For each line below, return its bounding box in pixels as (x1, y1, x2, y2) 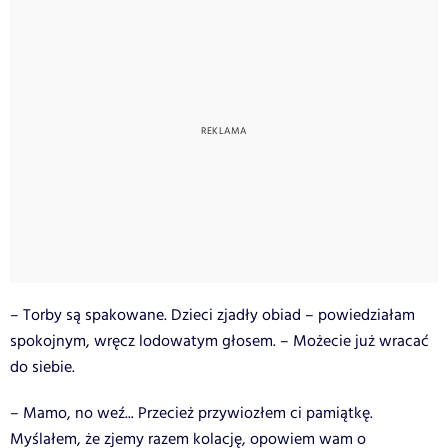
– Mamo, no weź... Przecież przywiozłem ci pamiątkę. (10, 401, 373, 425)
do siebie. (10, 355, 75, 379)
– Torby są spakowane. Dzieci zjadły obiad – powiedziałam (10, 303, 415, 327)
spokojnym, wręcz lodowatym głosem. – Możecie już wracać (10, 329, 429, 353)
